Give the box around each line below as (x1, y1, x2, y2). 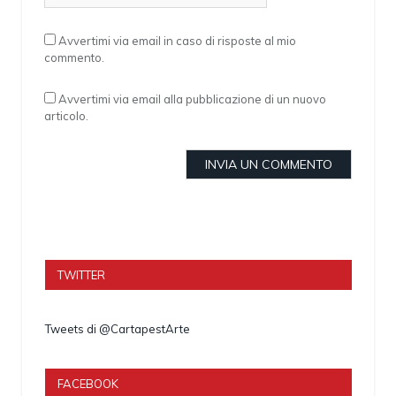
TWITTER (57, 267, 105, 282)
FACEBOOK (57, 376, 118, 391)
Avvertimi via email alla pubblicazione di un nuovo (58, 91, 326, 106)
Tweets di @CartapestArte (45, 321, 190, 336)
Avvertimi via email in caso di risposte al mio (58, 33, 296, 48)
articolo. (44, 108, 88, 123)
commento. (44, 49, 104, 65)
